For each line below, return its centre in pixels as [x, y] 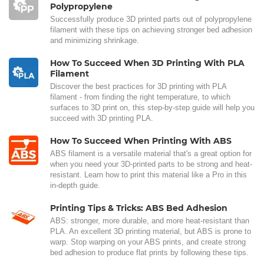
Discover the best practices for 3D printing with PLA [138, 86]
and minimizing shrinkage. [95, 40]
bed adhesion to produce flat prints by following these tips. [149, 252]
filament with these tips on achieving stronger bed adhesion [151, 29]
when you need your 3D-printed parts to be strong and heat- [151, 164]
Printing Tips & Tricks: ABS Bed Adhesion [139, 208]
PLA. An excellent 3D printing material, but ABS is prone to [151, 231]
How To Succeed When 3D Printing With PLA [147, 63]
